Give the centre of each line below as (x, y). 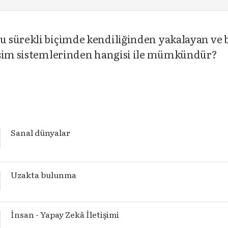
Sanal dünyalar (40, 132)
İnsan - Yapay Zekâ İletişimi (65, 214)
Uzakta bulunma (43, 175)
